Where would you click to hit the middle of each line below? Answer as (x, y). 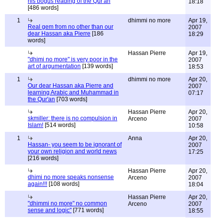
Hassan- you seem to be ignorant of (75, 145)
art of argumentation (54, 66)
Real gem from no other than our (71, 27)
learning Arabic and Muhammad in (73, 92)
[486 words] (43, 8)
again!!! (37, 184)
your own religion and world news (72, 151)
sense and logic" (50, 210)
